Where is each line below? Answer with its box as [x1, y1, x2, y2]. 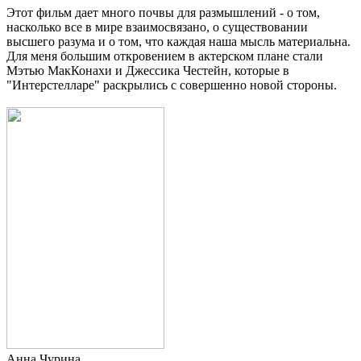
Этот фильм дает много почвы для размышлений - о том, [6, 5, 320, 19]
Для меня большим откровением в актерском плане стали [6, 48, 323, 63]
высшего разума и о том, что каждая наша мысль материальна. [6, 34, 351, 48]
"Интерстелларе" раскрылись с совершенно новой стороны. [6, 77, 337, 92]
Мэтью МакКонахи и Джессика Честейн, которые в [6, 63, 289, 77]
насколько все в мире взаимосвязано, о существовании [6, 19, 308, 34]
